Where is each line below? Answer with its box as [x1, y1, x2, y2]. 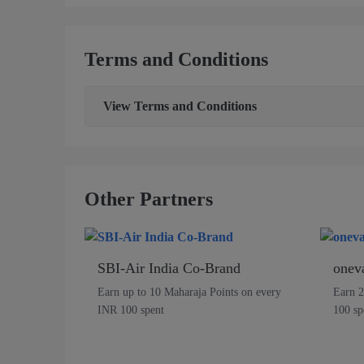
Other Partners [84, 188, 213, 210]
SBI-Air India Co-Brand [97, 259, 240, 276]
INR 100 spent [97, 303, 164, 316]
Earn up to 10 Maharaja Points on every [97, 285, 281, 298]
